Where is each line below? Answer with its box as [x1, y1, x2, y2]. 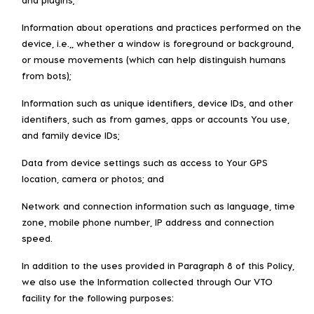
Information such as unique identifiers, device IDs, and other [22, 97, 293, 108]
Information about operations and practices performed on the [22, 21, 301, 32]
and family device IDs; [22, 129, 120, 140]
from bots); [22, 69, 71, 81]
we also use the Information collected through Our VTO [22, 275, 273, 287]
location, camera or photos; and [22, 172, 164, 184]
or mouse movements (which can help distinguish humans [22, 53, 286, 64]
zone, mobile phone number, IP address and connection [22, 216, 274, 227]
